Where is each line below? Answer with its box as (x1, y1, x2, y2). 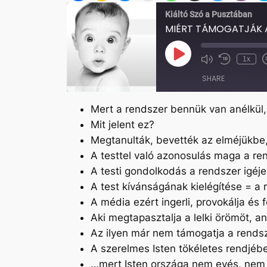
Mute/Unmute (206, 58, 253, 67)
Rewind (226, 58, 251, 67)
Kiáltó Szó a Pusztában (165, 9, 252, 19)
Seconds (226, 76, 256, 85)
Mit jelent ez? (91, 119, 154, 131)
